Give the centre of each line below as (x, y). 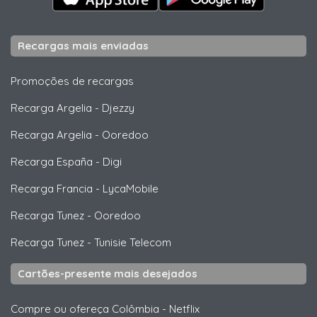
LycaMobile (131, 189)
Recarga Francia (52, 189)
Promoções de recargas (72, 81)
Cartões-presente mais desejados (108, 274)
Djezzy (118, 108)
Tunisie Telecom (133, 243)
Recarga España (52, 162)
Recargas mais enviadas (83, 46)
